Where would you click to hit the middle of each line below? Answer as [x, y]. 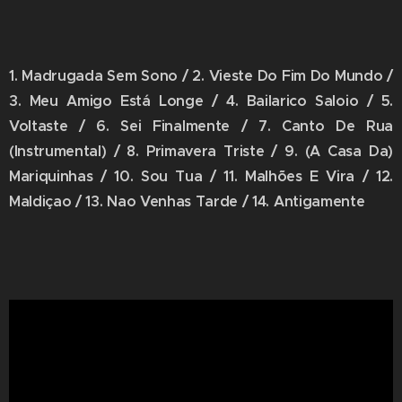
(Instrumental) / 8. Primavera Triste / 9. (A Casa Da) [201, 151]
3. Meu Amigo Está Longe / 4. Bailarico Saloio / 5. [201, 101]
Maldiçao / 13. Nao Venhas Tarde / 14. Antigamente [187, 201]
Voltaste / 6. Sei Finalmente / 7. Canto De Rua [201, 126]
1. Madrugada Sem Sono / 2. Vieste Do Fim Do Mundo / [201, 76]
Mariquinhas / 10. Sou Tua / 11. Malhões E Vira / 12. [201, 176]
